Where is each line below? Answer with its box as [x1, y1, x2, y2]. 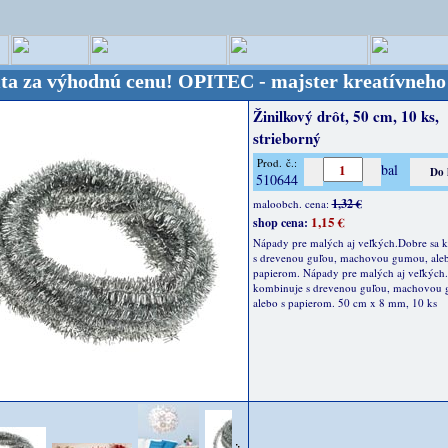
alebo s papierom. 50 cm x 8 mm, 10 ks [252, 295, 437, 310]
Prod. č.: [257, 155, 297, 170]
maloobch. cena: [252, 196, 332, 211]
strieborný [252, 127, 321, 149]
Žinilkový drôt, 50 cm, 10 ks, [252, 105, 439, 127]
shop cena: [252, 214, 308, 231]
